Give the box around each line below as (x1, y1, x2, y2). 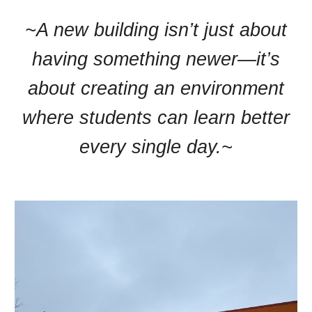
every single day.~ (79, 136, 233, 157)
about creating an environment (28, 78, 284, 99)
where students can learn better (22, 107, 290, 128)
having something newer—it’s (32, 49, 280, 70)
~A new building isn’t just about (25, 19, 287, 40)
